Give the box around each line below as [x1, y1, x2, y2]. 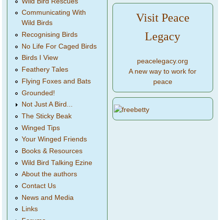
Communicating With [22, 9, 86, 17]
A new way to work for [129, 67, 197, 75]
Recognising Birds [22, 31, 78, 39]
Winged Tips [22, 124, 60, 132]
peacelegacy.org [137, 57, 189, 65]
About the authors [22, 170, 78, 178]
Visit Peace [136, 11, 190, 24]
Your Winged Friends [22, 136, 87, 143]
